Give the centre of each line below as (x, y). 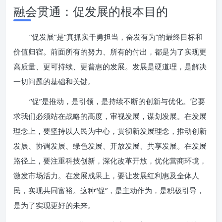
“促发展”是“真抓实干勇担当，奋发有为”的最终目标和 (116, 37)
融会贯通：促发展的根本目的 (91, 11)
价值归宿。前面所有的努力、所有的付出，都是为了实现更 (110, 52)
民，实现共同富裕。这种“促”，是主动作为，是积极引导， (109, 190)
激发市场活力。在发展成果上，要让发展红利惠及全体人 (106, 175)
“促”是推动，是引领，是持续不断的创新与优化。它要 (117, 101)
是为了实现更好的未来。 (54, 205)
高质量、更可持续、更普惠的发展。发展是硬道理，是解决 (110, 66)
